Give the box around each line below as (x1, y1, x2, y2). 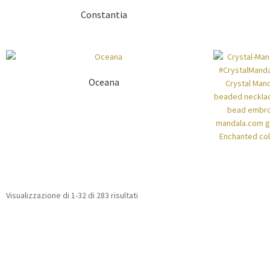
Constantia (80, 8, 127, 20)
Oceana (88, 76, 119, 89)
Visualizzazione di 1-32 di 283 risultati (6, 190, 138, 201)
